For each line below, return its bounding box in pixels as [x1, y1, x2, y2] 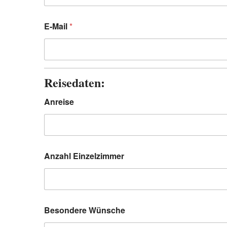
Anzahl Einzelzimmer [44, 150, 124, 162]
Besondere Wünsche [44, 204, 125, 216]
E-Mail [44, 20, 69, 32]
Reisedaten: [44, 73, 105, 91]
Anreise [44, 96, 74, 107]
